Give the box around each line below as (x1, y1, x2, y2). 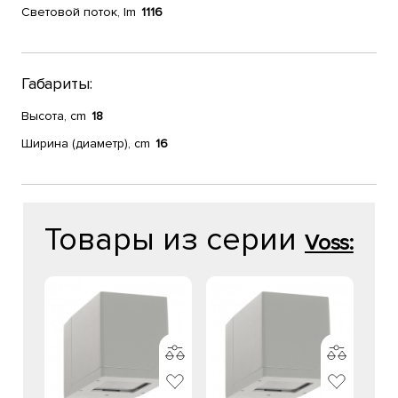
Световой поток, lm (21, 4, 136, 20)
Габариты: (21, 74, 92, 93)
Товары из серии (44, 220, 305, 259)
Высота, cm (21, 108, 86, 123)
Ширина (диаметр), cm (21, 136, 150, 151)
